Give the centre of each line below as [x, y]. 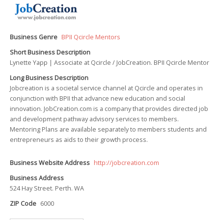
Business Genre [34, 37]
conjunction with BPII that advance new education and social [97, 98]
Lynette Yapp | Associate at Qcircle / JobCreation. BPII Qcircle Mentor [110, 63]
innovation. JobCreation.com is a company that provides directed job [109, 109]
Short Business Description [50, 52]
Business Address [37, 178]
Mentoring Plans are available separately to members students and [108, 129]
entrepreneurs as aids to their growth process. [79, 140]
